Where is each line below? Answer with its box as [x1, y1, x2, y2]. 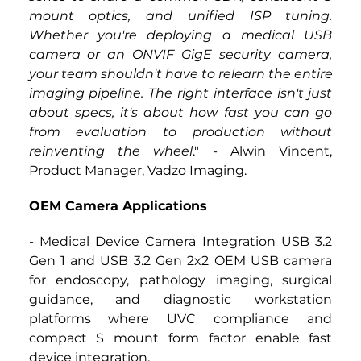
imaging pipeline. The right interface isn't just [28, 85, 333, 102]
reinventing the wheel [28, 143, 193, 160]
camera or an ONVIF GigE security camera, [28, 47, 333, 63]
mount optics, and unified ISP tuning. [28, 8, 333, 24]
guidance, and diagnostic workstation [28, 292, 333, 308]
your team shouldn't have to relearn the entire [28, 66, 333, 82]
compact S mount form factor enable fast [28, 330, 333, 346]
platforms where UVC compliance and [28, 311, 333, 327]
